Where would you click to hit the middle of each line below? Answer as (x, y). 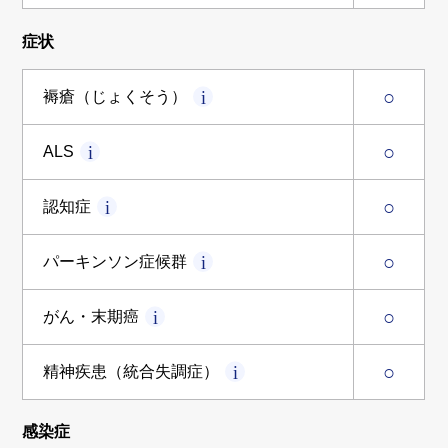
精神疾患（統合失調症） (131, 372)
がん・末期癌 (91, 317)
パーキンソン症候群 (115, 262)
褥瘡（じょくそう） (115, 97)
